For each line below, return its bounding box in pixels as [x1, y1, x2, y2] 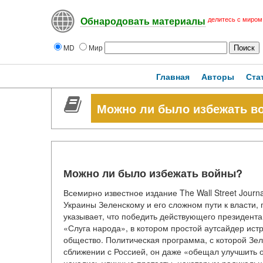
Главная [156, 70, 190, 82]
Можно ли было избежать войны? [63, 166, 242, 181]
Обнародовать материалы [80, 16, 205, 27]
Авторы [201, 70, 234, 82]
